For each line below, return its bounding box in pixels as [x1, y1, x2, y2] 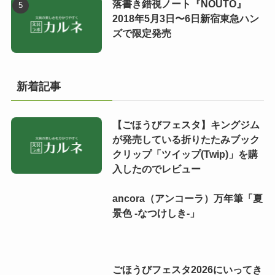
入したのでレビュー [112, 163, 201, 174]
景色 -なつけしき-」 [112, 207, 199, 219]
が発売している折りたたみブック [112, 133, 260, 145]
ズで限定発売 [112, 28, 171, 39]
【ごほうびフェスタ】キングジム [112, 118, 260, 130]
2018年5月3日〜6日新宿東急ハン [112, 13, 259, 25]
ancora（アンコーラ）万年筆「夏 [112, 192, 263, 204]
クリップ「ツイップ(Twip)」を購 [112, 148, 258, 160]
